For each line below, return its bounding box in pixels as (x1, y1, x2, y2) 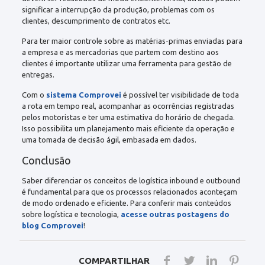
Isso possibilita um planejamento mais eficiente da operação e (21, 124, 235, 132)
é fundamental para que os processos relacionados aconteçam (21, 187, 237, 196)
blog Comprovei (21, 221, 83, 230)
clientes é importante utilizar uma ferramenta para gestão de (21, 59, 232, 67)
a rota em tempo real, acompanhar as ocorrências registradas (21, 101, 234, 110)
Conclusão (21, 154, 71, 166)
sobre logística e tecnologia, (21, 209, 121, 218)
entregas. (21, 70, 54, 79)
